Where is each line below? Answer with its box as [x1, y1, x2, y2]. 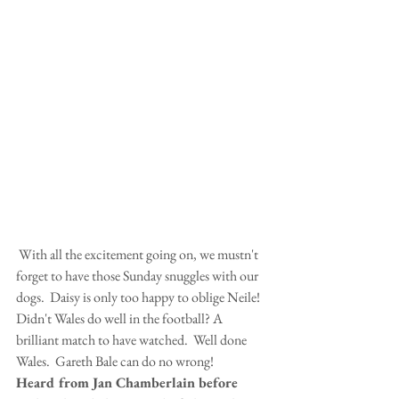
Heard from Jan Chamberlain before [16, 372, 241, 392]
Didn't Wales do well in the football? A [16, 308, 225, 328]
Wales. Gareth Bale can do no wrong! [16, 351, 214, 370]
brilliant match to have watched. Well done [16, 330, 249, 349]
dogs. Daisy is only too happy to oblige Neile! [16, 287, 260, 306]
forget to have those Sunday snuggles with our [16, 265, 261, 285]
